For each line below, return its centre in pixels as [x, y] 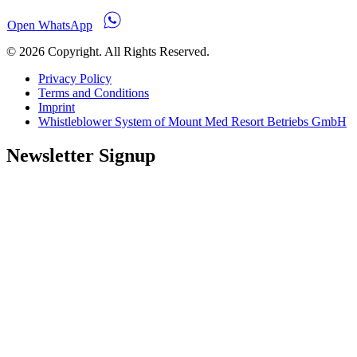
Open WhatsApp [50, 25]
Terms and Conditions [94, 93]
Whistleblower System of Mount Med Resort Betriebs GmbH [192, 122]
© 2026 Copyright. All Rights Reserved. [108, 52]
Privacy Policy [75, 79]
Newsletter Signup [81, 156]
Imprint [57, 108]
